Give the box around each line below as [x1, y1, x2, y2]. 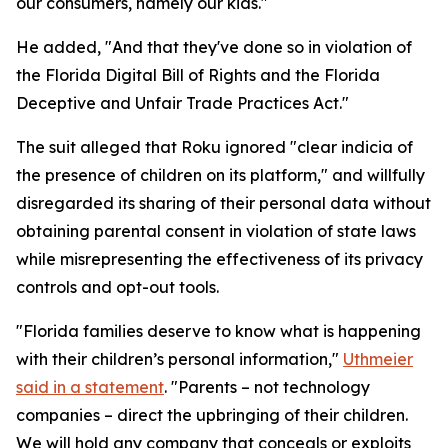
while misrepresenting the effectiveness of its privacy [16, 249, 423, 269]
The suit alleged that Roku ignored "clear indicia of [16, 137, 413, 157]
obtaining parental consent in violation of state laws [16, 221, 416, 241]
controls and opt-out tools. [16, 277, 219, 297]
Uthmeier [343, 349, 413, 369]
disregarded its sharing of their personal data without [16, 193, 431, 213]
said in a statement [16, 377, 164, 397]
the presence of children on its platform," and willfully [16, 165, 425, 185]
